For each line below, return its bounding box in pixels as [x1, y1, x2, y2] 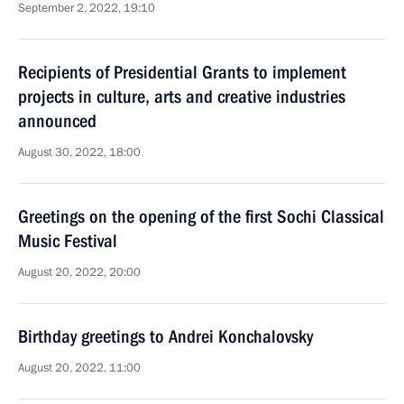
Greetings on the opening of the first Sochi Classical [18, 206, 384, 227]
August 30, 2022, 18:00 [18, 144, 141, 161]
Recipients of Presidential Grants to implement [18, 61, 346, 83]
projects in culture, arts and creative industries [18, 86, 345, 107]
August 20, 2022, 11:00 [18, 360, 141, 376]
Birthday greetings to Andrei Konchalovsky [18, 326, 313, 347]
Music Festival [18, 230, 117, 252]
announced [18, 110, 96, 132]
